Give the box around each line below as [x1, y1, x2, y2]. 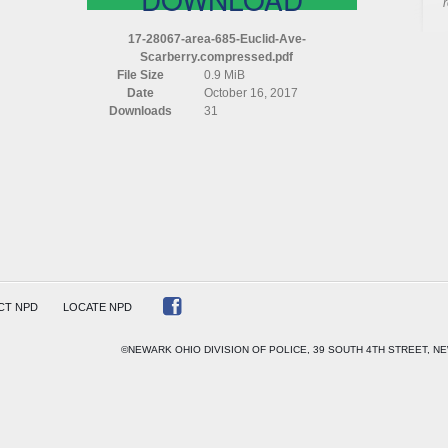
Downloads [108, 104, 172, 118]
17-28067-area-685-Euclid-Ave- [127, 32, 306, 46]
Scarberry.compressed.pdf [140, 50, 293, 64]
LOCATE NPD [62, 301, 132, 313]
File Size [116, 68, 164, 82]
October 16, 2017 [203, 86, 298, 100]
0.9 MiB [203, 68, 245, 82]
